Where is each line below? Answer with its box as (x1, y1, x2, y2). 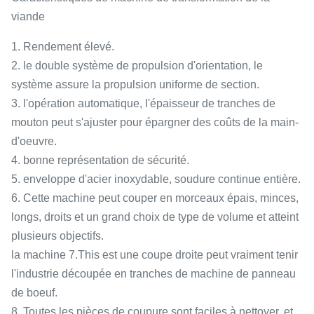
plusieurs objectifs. (11, 230, 104, 242)
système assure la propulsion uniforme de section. (11, 78, 259, 90)
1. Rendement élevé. (11, 41, 114, 53)
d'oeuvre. (11, 135, 57, 147)
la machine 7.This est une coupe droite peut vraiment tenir (11, 249, 298, 261)
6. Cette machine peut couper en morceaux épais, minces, (11, 192, 299, 204)
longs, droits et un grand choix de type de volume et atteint (11, 211, 299, 223)
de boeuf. (11, 287, 57, 299)
